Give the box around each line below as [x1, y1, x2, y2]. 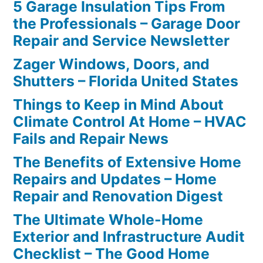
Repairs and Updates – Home [13, 170, 217, 188]
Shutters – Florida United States [13, 72, 238, 90]
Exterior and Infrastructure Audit [13, 228, 245, 245]
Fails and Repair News [13, 130, 168, 147]
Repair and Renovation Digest [13, 187, 223, 205]
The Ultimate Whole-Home [13, 211, 203, 228]
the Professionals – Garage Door [13, 15, 240, 32]
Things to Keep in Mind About [13, 96, 224, 113]
